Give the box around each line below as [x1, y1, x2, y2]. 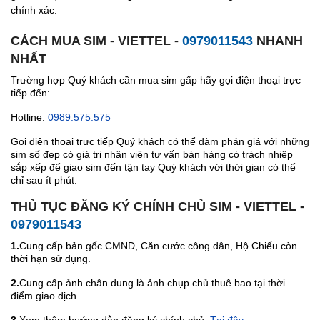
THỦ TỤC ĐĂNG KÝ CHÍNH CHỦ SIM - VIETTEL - [11, 199, 304, 214]
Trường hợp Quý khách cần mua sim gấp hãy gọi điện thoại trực [11, 74, 301, 86]
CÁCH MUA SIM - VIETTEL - [11, 34, 182, 48]
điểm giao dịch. [11, 290, 79, 301]
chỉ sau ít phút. [11, 174, 77, 186]
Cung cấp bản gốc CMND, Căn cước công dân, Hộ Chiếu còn [19, 240, 297, 251]
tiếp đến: [11, 87, 50, 99]
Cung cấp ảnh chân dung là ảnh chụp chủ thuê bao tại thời [19, 277, 285, 289]
